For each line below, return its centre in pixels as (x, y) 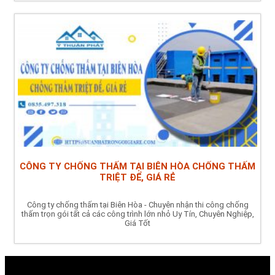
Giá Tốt (137, 223)
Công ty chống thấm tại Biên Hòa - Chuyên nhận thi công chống (137, 204)
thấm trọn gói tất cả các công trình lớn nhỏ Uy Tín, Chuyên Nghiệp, (137, 214)
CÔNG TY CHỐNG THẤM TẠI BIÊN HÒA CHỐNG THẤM (137, 166)
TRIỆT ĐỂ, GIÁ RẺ (137, 177)
